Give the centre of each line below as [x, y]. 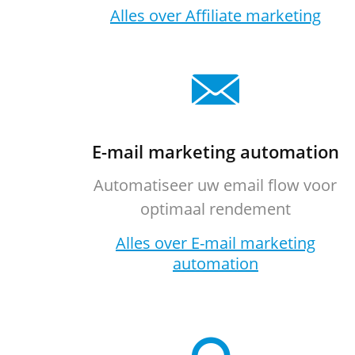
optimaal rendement [215, 209]
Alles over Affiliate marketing [215, 15]
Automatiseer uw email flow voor [216, 185]
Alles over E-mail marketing [215, 243]
